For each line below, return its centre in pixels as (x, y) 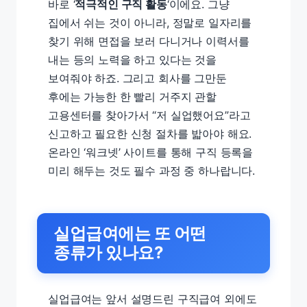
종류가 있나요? (109, 253)
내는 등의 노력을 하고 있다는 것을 (132, 60)
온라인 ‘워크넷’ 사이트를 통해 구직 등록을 (151, 152)
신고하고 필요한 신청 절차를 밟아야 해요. (150, 134)
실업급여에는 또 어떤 (130, 233)
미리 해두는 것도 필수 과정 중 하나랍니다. (152, 171)
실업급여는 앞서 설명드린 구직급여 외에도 (152, 299)
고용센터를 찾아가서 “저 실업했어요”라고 (149, 115)
